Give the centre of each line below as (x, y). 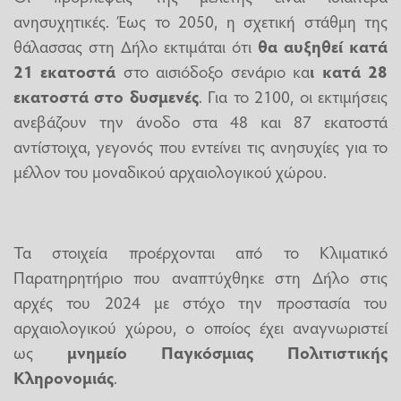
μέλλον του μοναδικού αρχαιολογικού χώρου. (170, 171)
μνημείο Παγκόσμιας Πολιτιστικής (227, 351)
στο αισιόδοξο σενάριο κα (213, 70)
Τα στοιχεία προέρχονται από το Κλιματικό (200, 251)
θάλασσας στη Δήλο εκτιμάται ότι (136, 45)
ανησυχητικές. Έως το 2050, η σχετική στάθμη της (200, 20)
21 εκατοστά (65, 70)
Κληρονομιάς (64, 376)
